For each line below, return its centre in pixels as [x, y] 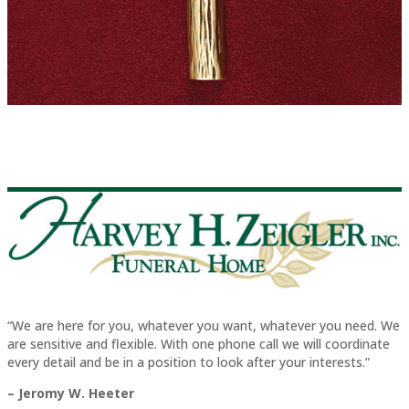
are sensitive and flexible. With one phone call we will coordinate [199, 343]
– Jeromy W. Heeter [71, 393]
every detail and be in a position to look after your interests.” [189, 362]
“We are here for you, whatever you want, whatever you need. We [204, 325]
